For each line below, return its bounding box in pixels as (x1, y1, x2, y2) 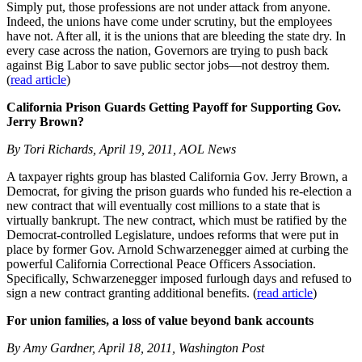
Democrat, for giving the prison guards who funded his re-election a (6, 184, 351, 199)
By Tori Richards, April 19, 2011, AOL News (6, 142, 236, 157)
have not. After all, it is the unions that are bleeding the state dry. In (6, 29, 346, 44)
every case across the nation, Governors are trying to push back (6, 44, 328, 58)
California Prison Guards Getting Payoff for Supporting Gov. (6, 100, 341, 115)
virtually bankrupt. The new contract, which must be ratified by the (6, 213, 347, 228)
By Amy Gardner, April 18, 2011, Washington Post (6, 341, 264, 356)
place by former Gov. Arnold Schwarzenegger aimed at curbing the (6, 242, 348, 257)
